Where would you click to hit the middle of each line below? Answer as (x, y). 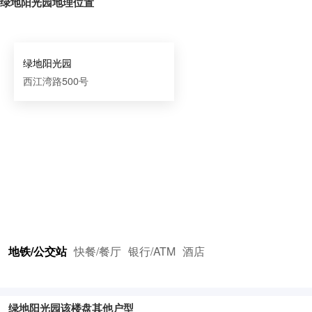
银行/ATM (151, 251)
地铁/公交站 (37, 251)
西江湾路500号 (56, 81)
